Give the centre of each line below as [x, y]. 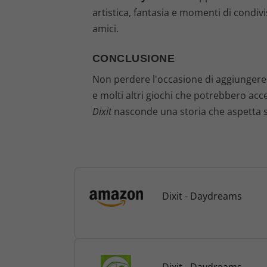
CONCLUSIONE [133, 59]
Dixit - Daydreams [202, 196]
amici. [105, 28]
